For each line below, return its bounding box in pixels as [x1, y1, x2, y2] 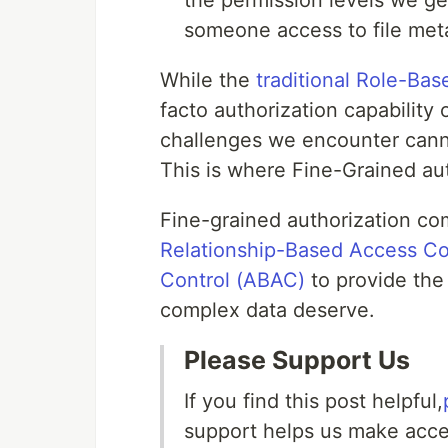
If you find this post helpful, [184, 389, 443, 414]
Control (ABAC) [160, 268, 305, 293]
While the [160, 68, 256, 93]
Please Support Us [184, 345, 410, 376]
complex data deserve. [160, 298, 375, 323]
